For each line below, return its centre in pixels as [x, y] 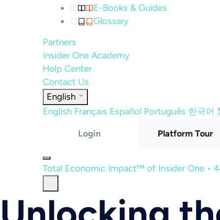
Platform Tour [185, 134]
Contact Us [66, 82]
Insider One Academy [86, 55]
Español [125, 111]
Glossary [111, 21]
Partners [59, 42]
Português [165, 111]
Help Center [67, 69]
